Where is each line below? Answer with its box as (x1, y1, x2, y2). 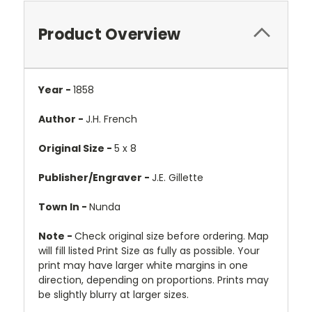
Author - (38, 112, 86, 126)
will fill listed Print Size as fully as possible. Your (38, 244, 260, 258)
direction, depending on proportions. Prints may (38, 273, 269, 287)
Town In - (38, 200, 89, 214)
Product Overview (38, 24, 180, 45)
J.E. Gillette (152, 171, 203, 185)
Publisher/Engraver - (38, 171, 152, 185)
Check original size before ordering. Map (75, 229, 269, 243)
